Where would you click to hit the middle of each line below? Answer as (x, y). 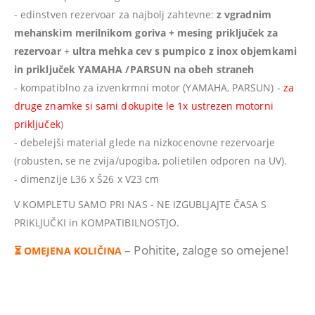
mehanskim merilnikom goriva (90, 32)
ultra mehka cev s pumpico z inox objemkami (184, 51)
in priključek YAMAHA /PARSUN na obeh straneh (134, 69)
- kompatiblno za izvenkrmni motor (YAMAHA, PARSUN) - (149, 87)
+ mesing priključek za (223, 32)
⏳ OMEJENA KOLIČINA (68, 250)
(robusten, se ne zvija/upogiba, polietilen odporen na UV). (151, 160)
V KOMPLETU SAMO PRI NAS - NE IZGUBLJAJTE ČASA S (141, 204)
